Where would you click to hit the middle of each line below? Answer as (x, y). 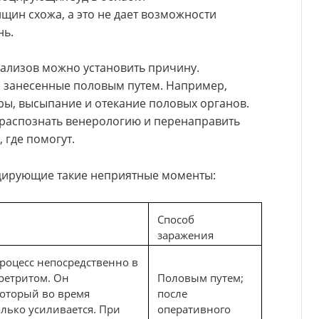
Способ (176, 220)
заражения (185, 235)
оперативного (194, 309)
